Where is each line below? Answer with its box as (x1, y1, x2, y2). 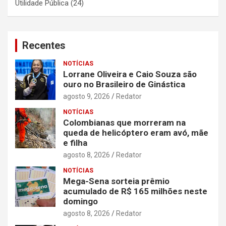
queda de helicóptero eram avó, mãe (63, 127, 208, 138)
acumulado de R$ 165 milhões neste (63, 186, 207, 196)
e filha (63, 137, 87, 148)
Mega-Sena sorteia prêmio (63, 176, 169, 186)
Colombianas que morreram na (63, 117, 186, 128)
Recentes (22, 39, 66, 51)
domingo (63, 196, 98, 206)
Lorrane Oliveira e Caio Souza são (63, 69, 197, 79)
